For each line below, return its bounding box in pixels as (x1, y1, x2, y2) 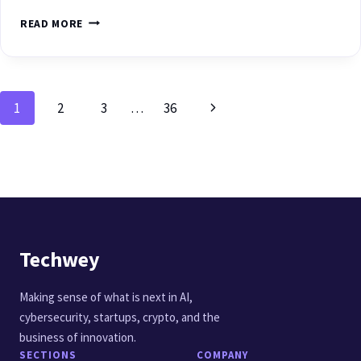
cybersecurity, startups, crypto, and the (19, 309, 220, 325)
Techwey (19, 245, 100, 272)
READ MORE (20, 16, 84, 31)
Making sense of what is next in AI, (19, 288, 193, 305)
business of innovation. (19, 329, 136, 345)
